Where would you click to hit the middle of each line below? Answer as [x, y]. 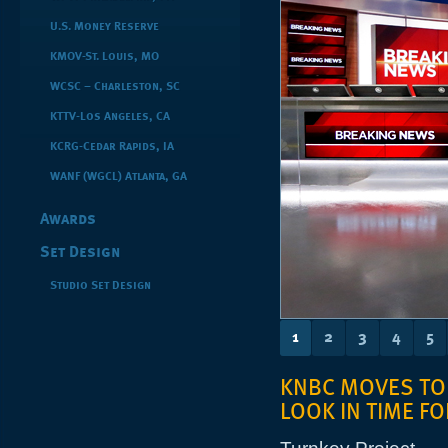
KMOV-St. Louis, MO [104, 57]
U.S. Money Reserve [104, 27]
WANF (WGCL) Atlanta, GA [118, 177]
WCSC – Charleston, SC [115, 87]
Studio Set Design [100, 286]
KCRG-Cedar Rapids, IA [112, 147]
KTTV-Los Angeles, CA [110, 117]
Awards [68, 220]
